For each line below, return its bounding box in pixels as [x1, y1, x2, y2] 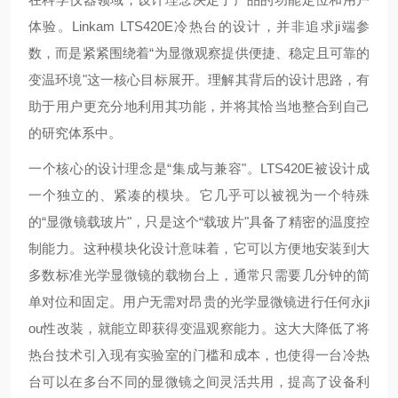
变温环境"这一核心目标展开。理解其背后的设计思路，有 [28, 72, 370, 87]
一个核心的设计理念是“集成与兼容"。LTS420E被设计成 [28, 161, 370, 176]
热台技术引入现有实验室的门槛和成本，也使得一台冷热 [28, 347, 370, 362]
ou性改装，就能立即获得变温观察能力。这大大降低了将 [28, 321, 370, 336]
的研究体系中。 [28, 125, 122, 140]
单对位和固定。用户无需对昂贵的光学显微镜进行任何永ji [28, 294, 370, 309]
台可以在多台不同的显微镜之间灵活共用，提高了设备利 [28, 374, 370, 389]
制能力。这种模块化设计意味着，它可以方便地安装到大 [28, 241, 370, 256]
